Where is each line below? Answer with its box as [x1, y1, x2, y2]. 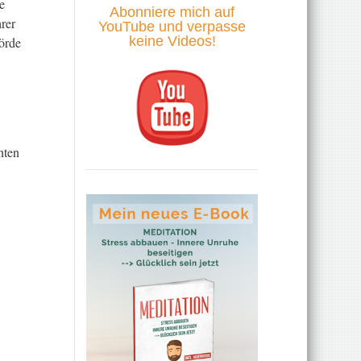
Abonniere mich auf [110, 3, 235, 20]
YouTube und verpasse [98, 18, 247, 35]
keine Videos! [128, 32, 216, 49]
